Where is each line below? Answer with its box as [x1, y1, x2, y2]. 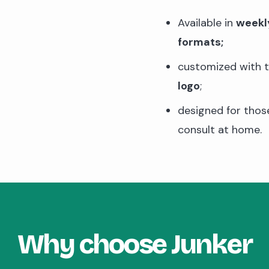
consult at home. [178, 122, 262, 137]
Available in [178, 16, 236, 30]
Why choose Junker [17, 228, 252, 261]
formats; [178, 35, 223, 49]
